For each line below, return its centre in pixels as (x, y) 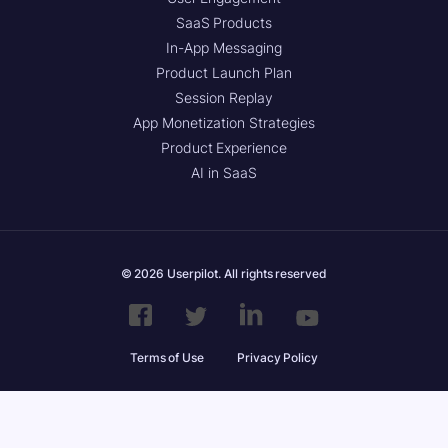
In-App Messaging (224, 47)
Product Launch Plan (224, 72)
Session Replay (224, 97)
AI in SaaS (224, 172)
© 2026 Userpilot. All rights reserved (224, 273)
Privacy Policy (277, 357)
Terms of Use (166, 357)
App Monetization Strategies (224, 122)
